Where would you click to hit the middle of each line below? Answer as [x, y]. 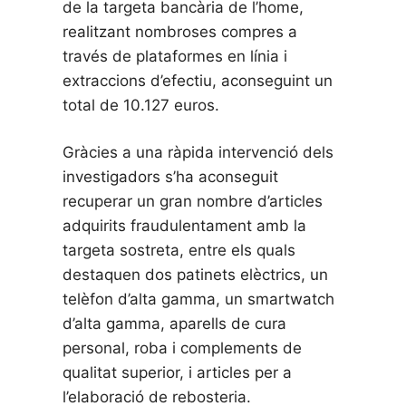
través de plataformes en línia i [175, 56]
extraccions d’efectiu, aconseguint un [198, 80]
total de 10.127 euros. [141, 105]
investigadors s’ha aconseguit [171, 177]
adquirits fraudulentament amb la [185, 226]
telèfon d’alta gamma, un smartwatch [199, 300]
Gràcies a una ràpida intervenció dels [198, 153]
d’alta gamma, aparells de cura [175, 324]
